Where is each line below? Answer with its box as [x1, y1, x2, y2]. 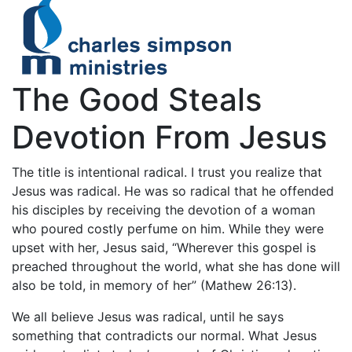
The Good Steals [12, 80, 262, 119]
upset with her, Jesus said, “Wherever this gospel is [12, 240, 316, 255]
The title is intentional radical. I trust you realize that [12, 164, 322, 180]
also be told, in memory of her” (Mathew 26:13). [12, 277, 296, 293]
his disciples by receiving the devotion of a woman [12, 202, 315, 218]
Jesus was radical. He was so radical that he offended [12, 183, 334, 199]
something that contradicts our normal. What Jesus [12, 328, 317, 343]
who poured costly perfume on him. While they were [12, 221, 324, 236]
